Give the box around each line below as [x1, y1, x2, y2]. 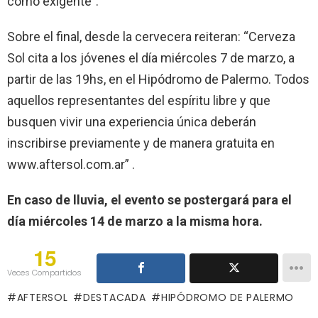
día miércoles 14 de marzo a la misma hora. [7, 214, 263, 229]
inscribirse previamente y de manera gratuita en [7, 136, 275, 151]
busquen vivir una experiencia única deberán [7, 114, 256, 130]
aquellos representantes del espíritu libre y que [7, 93, 270, 109]
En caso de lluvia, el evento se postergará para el [7, 192, 292, 208]
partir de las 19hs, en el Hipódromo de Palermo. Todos [7, 72, 309, 87]
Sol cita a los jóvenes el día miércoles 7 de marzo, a [7, 50, 295, 66]
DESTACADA [83, 290, 146, 305]
